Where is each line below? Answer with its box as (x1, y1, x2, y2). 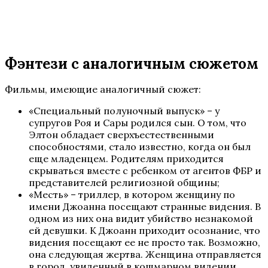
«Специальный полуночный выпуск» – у (29, 104, 220, 117)
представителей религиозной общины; (29, 176, 220, 188)
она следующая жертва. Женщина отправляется (29, 248, 261, 260)
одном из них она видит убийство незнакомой (29, 212, 253, 224)
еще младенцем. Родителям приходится (29, 152, 224, 165)
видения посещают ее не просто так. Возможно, (29, 236, 260, 248)
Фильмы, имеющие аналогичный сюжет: (5, 83, 201, 95)
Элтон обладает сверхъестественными (29, 128, 214, 141)
